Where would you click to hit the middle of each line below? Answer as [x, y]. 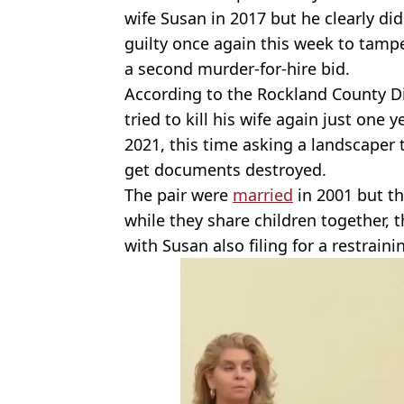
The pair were [179, 194]
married [263, 194]
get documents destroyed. [225, 169]
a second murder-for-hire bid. [237, 68]
